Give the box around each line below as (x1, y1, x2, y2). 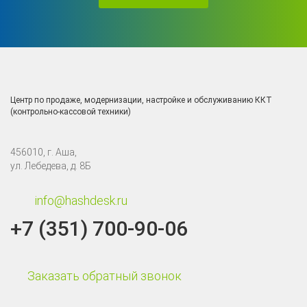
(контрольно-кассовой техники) (10, 107, 131, 116)
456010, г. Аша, (10, 147, 77, 158)
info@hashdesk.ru (35, 193, 127, 208)
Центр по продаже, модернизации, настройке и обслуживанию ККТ (10, 95, 272, 105)
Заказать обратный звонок (27, 269, 182, 283)
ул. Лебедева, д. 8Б (10, 160, 91, 171)
